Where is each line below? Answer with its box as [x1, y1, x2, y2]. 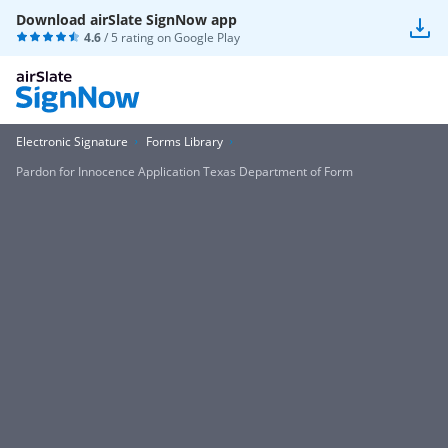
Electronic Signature [16, 133, 128, 150]
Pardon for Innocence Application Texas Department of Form [16, 163, 353, 180]
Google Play [174, 29, 240, 46]
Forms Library [146, 133, 223, 150]
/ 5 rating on [101, 29, 174, 46]
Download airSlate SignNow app [16, 10, 237, 29]
